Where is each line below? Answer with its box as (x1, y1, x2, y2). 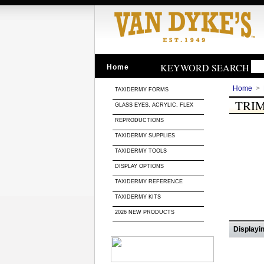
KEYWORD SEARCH (160, 61, 249, 74)
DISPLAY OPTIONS (115, 163, 164, 169)
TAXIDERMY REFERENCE (115, 179, 183, 184)
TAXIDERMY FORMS (115, 87, 170, 93)
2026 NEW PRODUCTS (115, 209, 176, 215)
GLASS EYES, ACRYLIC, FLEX (115, 102, 195, 108)
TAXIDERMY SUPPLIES (115, 133, 175, 138)
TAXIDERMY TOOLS (115, 148, 167, 154)
